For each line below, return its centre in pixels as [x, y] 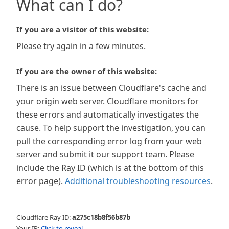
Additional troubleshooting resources [138, 181]
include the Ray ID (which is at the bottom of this [110, 168]
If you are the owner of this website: [87, 71]
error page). [40, 181]
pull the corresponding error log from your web [109, 141]
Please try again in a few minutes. [81, 46]
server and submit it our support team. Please [105, 154]
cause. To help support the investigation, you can [111, 128]
